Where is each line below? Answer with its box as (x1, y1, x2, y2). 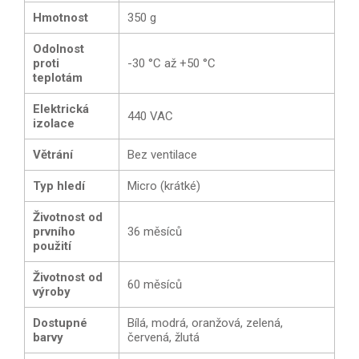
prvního (33, 224, 75, 239)
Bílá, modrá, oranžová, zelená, (127, 315, 283, 330)
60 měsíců (127, 276, 182, 292)
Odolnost (33, 41, 84, 56)
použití (33, 238, 71, 253)
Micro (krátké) (127, 178, 200, 193)
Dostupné (33, 315, 87, 330)
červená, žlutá (127, 329, 200, 345)
